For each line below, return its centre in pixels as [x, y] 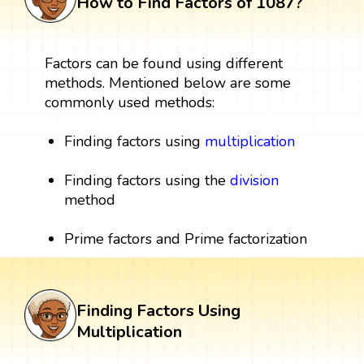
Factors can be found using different [163, 64]
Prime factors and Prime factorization [186, 239]
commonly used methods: [129, 103]
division [255, 181]
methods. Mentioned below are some [167, 83]
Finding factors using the [147, 181]
